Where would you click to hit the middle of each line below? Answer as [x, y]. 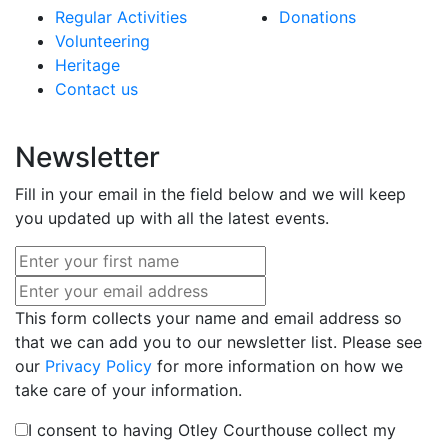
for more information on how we [277, 366]
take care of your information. [128, 390]
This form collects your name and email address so [208, 318]
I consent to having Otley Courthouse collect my [212, 430]
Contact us [96, 89]
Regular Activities [121, 17]
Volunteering [102, 41]
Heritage [87, 65]
